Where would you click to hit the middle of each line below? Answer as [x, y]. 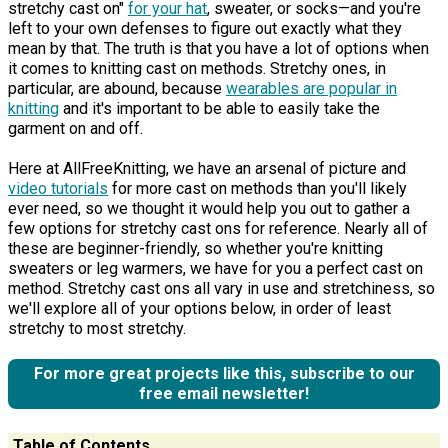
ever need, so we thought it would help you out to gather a [209, 209]
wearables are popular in [311, 89]
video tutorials [58, 189]
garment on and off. [75, 129]
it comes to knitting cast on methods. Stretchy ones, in [197, 69]
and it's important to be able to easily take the [219, 109]
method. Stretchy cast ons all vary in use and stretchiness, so [221, 289]
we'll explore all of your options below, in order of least [199, 309]
